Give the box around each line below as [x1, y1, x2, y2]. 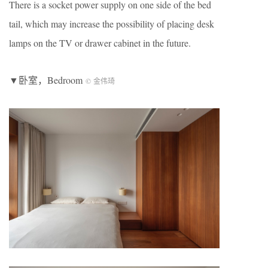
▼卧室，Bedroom [9, 73, 86, 86]
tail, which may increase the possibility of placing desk [9, 17, 214, 30]
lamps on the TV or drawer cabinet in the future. [9, 36, 191, 49]
